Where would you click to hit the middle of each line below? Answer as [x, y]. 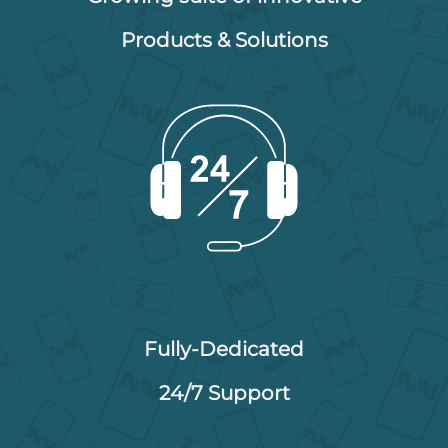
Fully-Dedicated [224, 348]
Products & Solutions [224, 40]
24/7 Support [224, 392]
